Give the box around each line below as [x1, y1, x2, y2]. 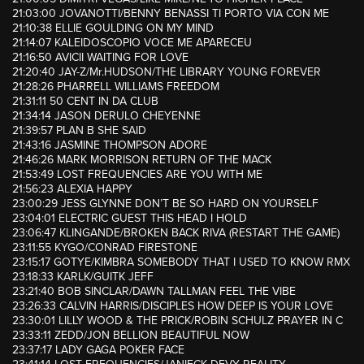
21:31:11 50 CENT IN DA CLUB [12, 94, 158, 109]
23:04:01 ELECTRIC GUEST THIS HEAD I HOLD [12, 211, 247, 226]
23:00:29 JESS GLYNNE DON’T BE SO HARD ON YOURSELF [12, 197, 318, 211]
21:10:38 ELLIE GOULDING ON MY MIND [12, 21, 214, 36]
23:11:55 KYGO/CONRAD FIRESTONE [12, 240, 197, 255]
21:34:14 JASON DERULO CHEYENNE [12, 109, 201, 123]
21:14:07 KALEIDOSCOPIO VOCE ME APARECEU [12, 36, 252, 50]
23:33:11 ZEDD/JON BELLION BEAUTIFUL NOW [12, 328, 249, 343]
